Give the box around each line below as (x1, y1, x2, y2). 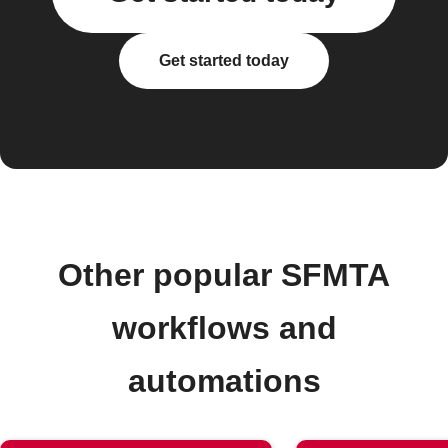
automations (127, 363, 321, 399)
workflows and (111, 310, 337, 346)
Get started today (159, 52, 289, 69)
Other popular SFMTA (58, 257, 390, 293)
